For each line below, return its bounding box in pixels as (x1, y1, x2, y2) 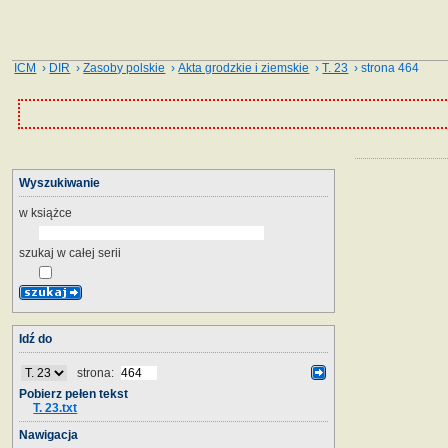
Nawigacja (19, 427, 78, 442)
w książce (19, 205, 72, 220)
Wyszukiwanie (19, 175, 100, 190)
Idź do (19, 331, 52, 346)
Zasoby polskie (83, 61, 166, 75)
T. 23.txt (33, 400, 78, 415)
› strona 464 (348, 61, 420, 75)
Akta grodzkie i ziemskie (178, 61, 310, 75)
